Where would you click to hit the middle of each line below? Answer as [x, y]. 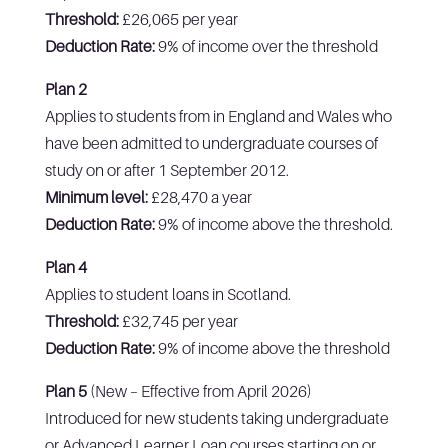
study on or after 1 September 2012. [166, 169]
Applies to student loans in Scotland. [167, 293]
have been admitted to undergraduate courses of [211, 142]
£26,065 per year [178, 18]
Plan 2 [65, 88]
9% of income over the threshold [266, 45]
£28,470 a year [199, 196]
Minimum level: [96, 196]
